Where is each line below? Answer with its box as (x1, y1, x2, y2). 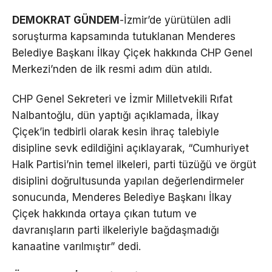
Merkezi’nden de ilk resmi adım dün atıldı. (12, 63, 212, 76)
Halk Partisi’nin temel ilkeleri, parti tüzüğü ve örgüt (12, 158, 256, 171)
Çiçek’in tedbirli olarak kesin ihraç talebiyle (12, 126, 219, 138)
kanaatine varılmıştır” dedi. (12, 240, 141, 253)
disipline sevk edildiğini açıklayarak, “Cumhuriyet (12, 142, 249, 155)
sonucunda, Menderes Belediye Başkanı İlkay (12, 191, 232, 204)
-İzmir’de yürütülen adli (120, 14, 231, 27)
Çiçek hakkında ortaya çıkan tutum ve (12, 208, 197, 220)
